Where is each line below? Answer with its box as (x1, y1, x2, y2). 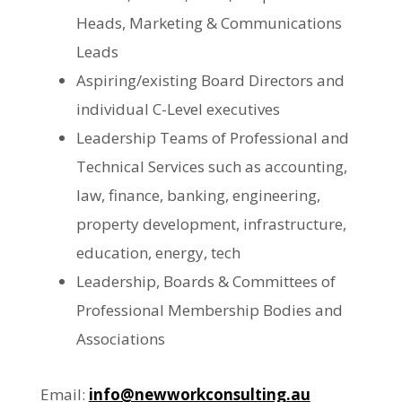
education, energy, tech (75, 242, 240, 263)
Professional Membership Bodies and (75, 300, 343, 320)
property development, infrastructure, (75, 214, 346, 234)
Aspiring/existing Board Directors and (75, 70, 345, 91)
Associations (75, 328, 165, 349)
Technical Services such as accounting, (75, 156, 347, 177)
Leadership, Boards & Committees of (75, 271, 336, 292)
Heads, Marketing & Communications (75, 13, 342, 33)
